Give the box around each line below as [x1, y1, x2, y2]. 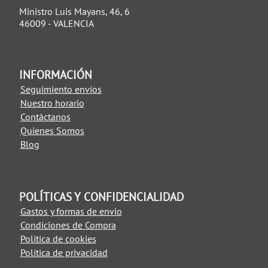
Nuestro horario [20, 96, 84, 109]
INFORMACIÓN [19, 67, 92, 83]
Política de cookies [20, 232, 96, 245]
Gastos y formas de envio [20, 205, 122, 217]
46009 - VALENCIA [19, 17, 94, 30]
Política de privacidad [20, 246, 108, 259]
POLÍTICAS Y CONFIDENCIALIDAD [19, 188, 184, 204]
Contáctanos [20, 111, 71, 123]
